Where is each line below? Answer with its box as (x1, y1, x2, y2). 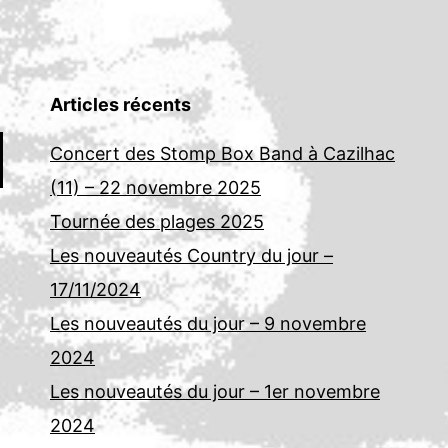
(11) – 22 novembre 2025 (50, 177, 261, 199)
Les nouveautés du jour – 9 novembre (50, 313, 366, 335)
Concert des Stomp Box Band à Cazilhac (50, 143, 395, 165)
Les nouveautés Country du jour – (50, 245, 333, 267)
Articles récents (50, 94, 191, 116)
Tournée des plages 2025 (50, 211, 264, 233)
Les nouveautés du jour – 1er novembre (50, 381, 380, 403)
